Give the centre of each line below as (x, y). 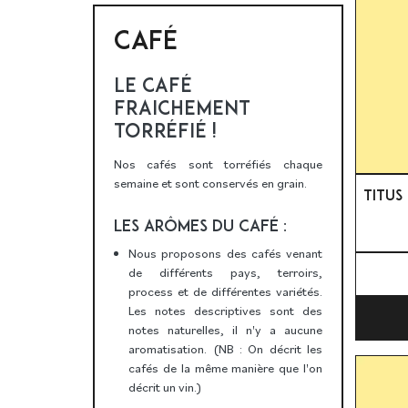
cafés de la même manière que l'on (225, 368)
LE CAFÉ (153, 86)
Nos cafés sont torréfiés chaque (218, 164)
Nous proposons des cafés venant (225, 254)
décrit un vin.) (166, 388)
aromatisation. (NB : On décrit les (225, 349)
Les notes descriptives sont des (225, 311)
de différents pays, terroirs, (225, 273)
